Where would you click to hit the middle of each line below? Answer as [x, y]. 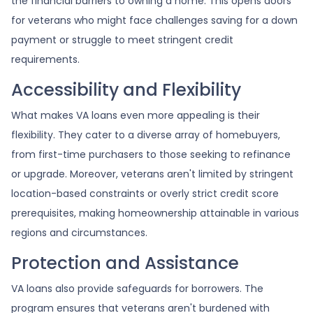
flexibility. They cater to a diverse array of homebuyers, [146, 134]
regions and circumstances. [79, 232]
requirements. [45, 59]
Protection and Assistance [125, 263]
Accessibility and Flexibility [126, 89]
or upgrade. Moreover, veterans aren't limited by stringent [152, 174]
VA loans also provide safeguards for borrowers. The [137, 288]
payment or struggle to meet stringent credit [122, 39]
